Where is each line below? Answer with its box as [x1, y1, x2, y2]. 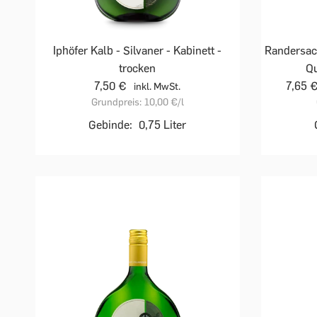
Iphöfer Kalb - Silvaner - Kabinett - [53, 43, 222, 57]
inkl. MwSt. [134, 80, 181, 93]
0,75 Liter [139, 117, 187, 132]
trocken [119, 61, 156, 75]
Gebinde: [88, 117, 133, 132]
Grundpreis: [91, 96, 142, 108]
